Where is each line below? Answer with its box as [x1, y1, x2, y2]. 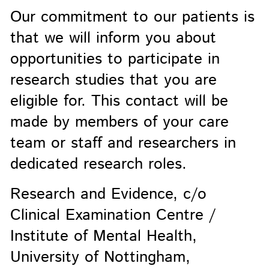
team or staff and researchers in [10, 131, 236, 154]
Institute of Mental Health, [10, 225, 197, 248]
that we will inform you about [10, 26, 216, 49]
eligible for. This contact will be [10, 89, 228, 112]
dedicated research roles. [10, 153, 192, 175]
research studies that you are [10, 68, 217, 91]
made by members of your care [10, 110, 229, 133]
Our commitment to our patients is [10, 5, 255, 28]
